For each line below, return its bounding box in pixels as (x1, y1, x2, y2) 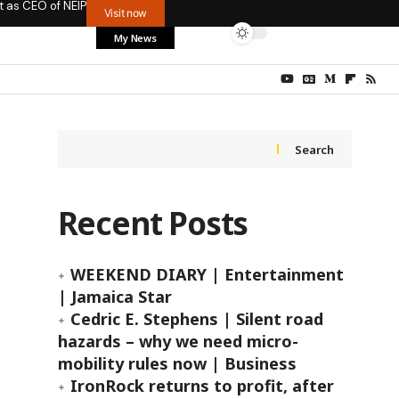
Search (295, 141, 334, 158)
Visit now (103, 6, 148, 20)
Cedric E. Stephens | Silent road (69, 308, 323, 330)
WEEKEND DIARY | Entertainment (69, 264, 344, 285)
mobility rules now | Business (57, 353, 297, 374)
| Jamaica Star (57, 286, 172, 307)
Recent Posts (57, 202, 248, 244)
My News (114, 31, 157, 45)
